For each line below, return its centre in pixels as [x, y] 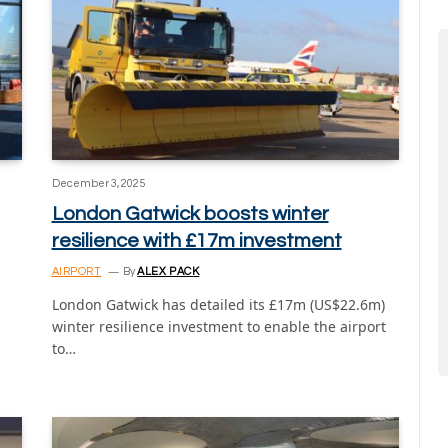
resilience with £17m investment [196, 240]
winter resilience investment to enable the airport [218, 326]
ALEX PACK [168, 271]
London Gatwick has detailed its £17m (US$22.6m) [218, 304]
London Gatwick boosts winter [190, 213]
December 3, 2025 [98, 183]
